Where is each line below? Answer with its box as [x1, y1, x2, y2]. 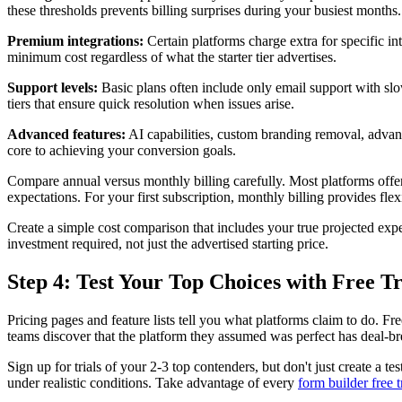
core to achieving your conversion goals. [7, 143, 236, 159]
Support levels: [7, 80, 98, 96]
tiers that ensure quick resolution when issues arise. [7, 96, 294, 112]
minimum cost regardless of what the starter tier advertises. [7, 49, 336, 66]
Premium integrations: [7, 33, 144, 49]
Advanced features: [7, 127, 126, 143]
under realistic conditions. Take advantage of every [7, 375, 298, 391]
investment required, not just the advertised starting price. [7, 236, 328, 252]
